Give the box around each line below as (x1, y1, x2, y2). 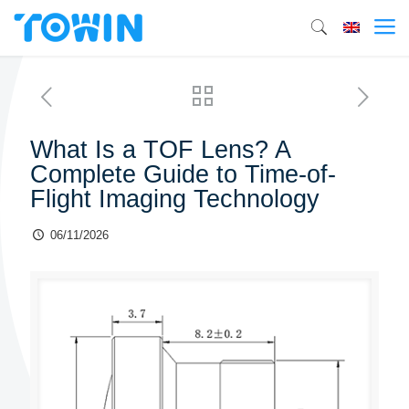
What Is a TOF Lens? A (30, 136, 290, 163)
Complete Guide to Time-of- (30, 161, 336, 188)
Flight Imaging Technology (30, 185, 320, 213)
